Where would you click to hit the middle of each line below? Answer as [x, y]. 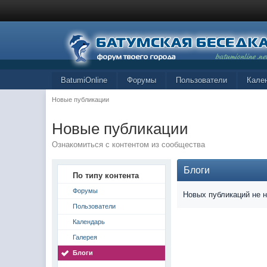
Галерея [85, 237]
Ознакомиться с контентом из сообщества [129, 145]
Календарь [89, 222]
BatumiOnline [84, 80]
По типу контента [106, 176]
